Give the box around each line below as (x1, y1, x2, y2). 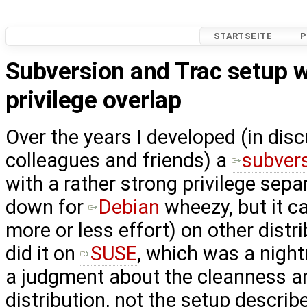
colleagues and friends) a (5, 148, 232, 172)
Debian (99, 195, 160, 219)
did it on (5, 241, 80, 265)
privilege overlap (5, 85, 187, 114)
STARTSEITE (213, 31, 273, 42)
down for (5, 195, 88, 219)
